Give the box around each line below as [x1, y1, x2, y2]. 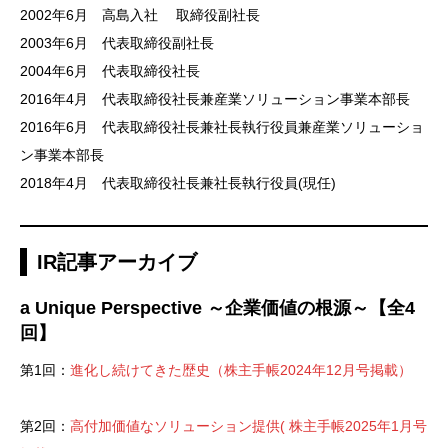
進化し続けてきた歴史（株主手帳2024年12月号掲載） [70, 361, 412, 378]
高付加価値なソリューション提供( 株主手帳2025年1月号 [70, 417, 427, 434]
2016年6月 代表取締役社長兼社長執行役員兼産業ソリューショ [20, 118, 424, 135]
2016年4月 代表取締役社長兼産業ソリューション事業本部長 [20, 90, 410, 107]
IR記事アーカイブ [37, 250, 197, 273]
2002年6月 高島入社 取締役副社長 [20, 6, 260, 23]
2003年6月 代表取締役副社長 [20, 34, 214, 51]
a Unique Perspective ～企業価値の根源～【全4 [20, 297, 415, 318]
